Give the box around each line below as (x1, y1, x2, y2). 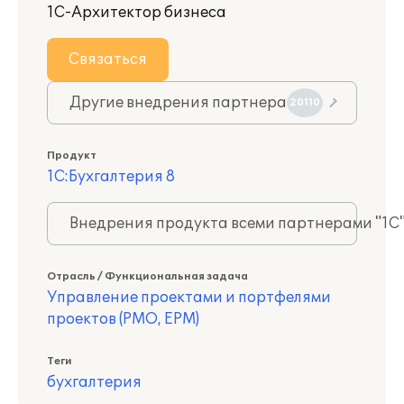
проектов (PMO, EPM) (47, 310, 199, 328)
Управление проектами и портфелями (47, 289, 331, 307)
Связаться (69, 50, 147, 69)
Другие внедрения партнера (69, 94, 287, 112)
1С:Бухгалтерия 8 (47, 168, 175, 186)
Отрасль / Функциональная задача (47, 271, 248, 282)
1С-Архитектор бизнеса (47, 4, 226, 22)
